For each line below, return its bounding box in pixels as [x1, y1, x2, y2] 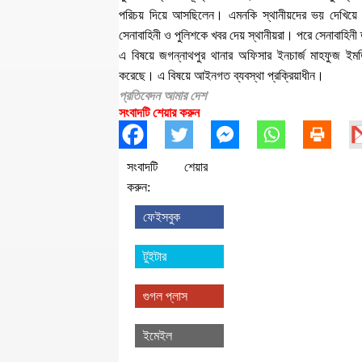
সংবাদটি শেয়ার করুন [119, 106, 200, 120]
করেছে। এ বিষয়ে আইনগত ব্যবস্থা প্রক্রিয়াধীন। [119, 69, 324, 82]
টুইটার [143, 250, 166, 263]
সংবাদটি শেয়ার [127, 160, 208, 174]
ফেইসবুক [143, 210, 180, 224]
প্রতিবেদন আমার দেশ [119, 89, 206, 103]
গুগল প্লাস [143, 289, 187, 303]
